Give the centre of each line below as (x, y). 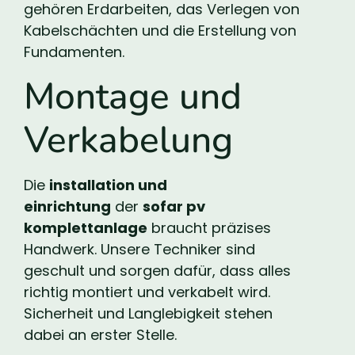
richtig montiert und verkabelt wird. (147, 292)
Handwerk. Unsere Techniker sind (139, 249)
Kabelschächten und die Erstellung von (160, 31)
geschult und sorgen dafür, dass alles (157, 270)
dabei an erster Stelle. (100, 334)
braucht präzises (209, 227)
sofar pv (174, 206)
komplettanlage (86, 227)
